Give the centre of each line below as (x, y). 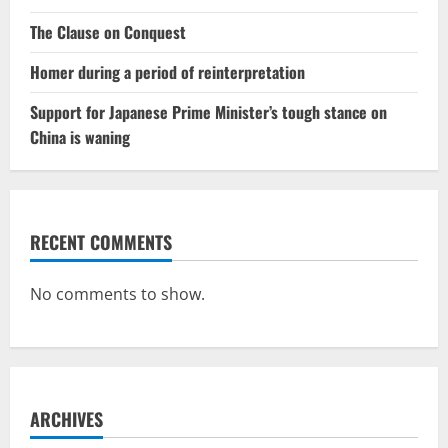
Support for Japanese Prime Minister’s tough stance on (208, 111)
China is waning (80, 136)
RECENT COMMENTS (101, 241)
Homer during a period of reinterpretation (167, 71)
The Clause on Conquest (108, 31)
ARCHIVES (66, 418)
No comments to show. (117, 293)
